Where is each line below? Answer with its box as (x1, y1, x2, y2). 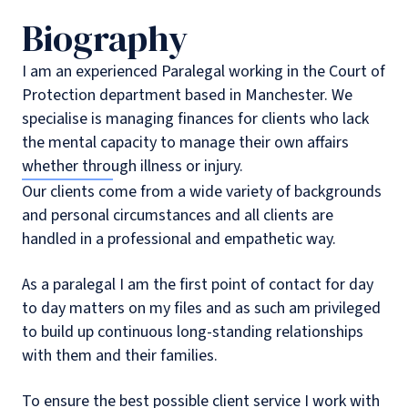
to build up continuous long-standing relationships (22, 321, 363, 343)
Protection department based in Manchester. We (22, 84, 352, 107)
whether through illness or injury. (22, 155, 243, 178)
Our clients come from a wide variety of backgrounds (22, 180, 382, 203)
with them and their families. (22, 344, 218, 367)
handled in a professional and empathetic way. (22, 228, 336, 250)
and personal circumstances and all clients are (22, 204, 333, 227)
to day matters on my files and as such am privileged (22, 297, 381, 320)
